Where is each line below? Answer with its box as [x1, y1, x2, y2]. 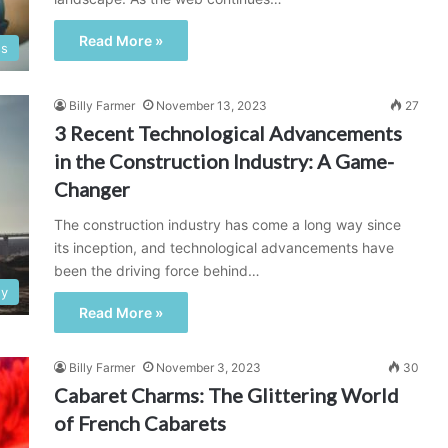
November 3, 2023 [156, 360, 261, 375]
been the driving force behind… [54, 262, 260, 279]
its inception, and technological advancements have [54, 239, 394, 256]
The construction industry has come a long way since [54, 216, 401, 233]
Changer [54, 177, 130, 201]
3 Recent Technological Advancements [54, 121, 402, 145]
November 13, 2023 [156, 98, 267, 113]
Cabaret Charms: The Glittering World [54, 383, 399, 407]
